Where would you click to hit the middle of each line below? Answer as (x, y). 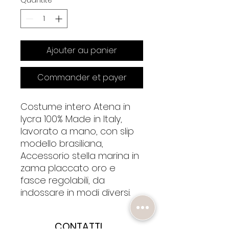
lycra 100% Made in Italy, (71, 119)
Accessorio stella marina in (80, 156)
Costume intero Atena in (75, 107)
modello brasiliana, (62, 143)
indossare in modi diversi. (75, 192)
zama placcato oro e (68, 168)
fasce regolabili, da (63, 180)
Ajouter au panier (82, 50)
